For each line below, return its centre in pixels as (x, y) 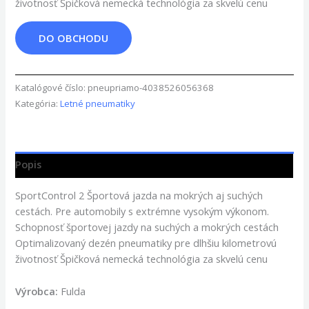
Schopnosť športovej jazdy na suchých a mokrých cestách (147, 227)
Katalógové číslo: (52, 87)
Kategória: (38, 103)
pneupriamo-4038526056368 (151, 87)
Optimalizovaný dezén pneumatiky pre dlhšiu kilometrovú (146, 243)
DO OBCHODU (74, 38)
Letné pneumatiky (98, 103)
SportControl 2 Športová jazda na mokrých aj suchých (139, 196)
